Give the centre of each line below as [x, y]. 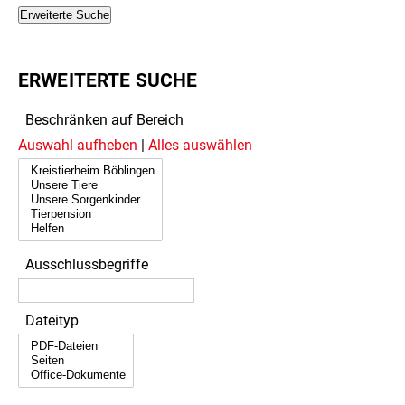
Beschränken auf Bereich [104, 119]
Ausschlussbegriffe [87, 264]
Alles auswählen [200, 145]
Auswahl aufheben [80, 145]
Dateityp [52, 321]
